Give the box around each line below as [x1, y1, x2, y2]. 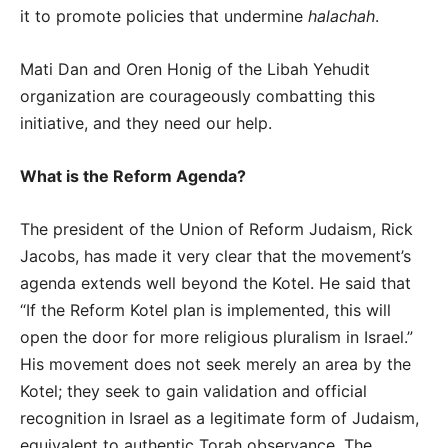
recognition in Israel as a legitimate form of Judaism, [20, 407, 419, 428]
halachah [308, 5, 375, 26]
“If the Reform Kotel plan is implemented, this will [20, 299, 391, 320]
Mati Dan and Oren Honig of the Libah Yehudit [20, 58, 370, 79]
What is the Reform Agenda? [20, 165, 246, 186]
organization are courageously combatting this [20, 85, 380, 106]
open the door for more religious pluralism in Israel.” [20, 326, 413, 347]
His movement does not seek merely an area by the [20, 353, 411, 374]
